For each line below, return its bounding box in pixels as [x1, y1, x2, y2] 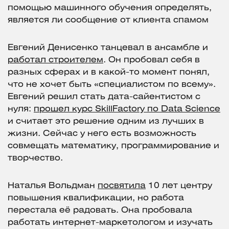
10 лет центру [146, 182, 212, 190]
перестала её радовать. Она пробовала [8, 207, 192, 215]
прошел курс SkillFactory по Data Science [34, 105, 220, 113]
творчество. [8, 154, 63, 163]
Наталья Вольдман [8, 182, 98, 190]
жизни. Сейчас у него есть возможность [8, 130, 196, 138]
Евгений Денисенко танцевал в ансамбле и [8, 44, 208, 52]
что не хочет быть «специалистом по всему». [8, 81, 216, 89]
